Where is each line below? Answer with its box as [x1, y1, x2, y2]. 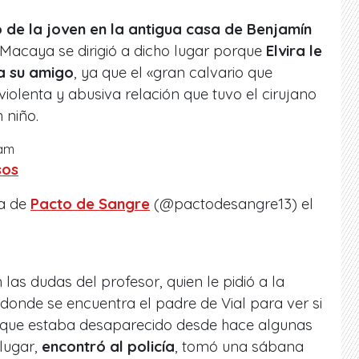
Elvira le [262, 42, 322, 61]
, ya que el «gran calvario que [74, 63, 272, 83]
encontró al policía [38, 337, 175, 357]
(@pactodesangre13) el [150, 195, 313, 214]
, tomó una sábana [175, 337, 304, 357]
